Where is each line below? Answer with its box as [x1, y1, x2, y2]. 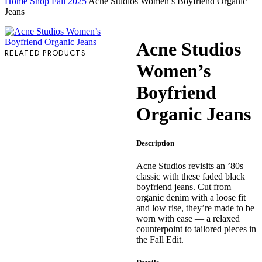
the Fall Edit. [136, 234, 184, 244]
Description [136, 138, 174, 147]
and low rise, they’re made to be [136, 202, 254, 213]
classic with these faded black [136, 171, 245, 181]
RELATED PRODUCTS [5, 47, 86, 58]
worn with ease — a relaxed [136, 213, 240, 223]
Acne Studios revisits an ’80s [136, 160, 243, 171]
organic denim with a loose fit [136, 192, 246, 202]
